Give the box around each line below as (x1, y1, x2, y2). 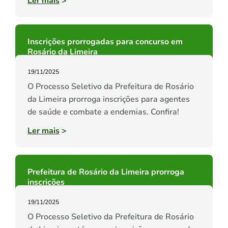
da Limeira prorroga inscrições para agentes (27, 94, 190, 105)
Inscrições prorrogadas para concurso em (27, 36, 183, 48)
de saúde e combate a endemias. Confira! (27, 106, 179, 118)
